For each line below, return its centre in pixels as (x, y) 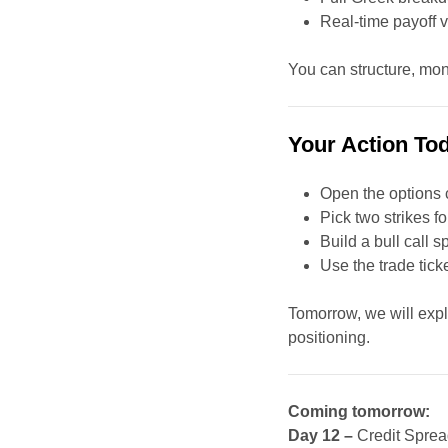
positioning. (329, 338)
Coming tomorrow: (359, 412)
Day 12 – (321, 436)
